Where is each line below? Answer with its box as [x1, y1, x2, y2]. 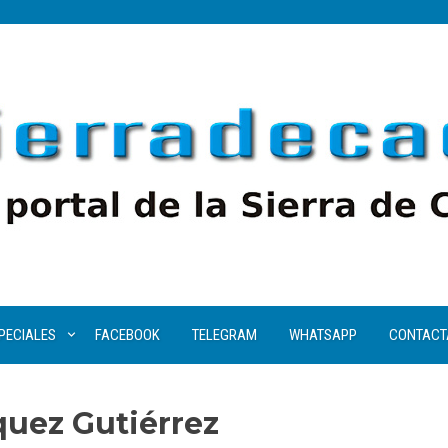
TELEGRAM [191, 326, 257, 344]
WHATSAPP [288, 326, 357, 344]
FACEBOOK [94, 326, 160, 344]
